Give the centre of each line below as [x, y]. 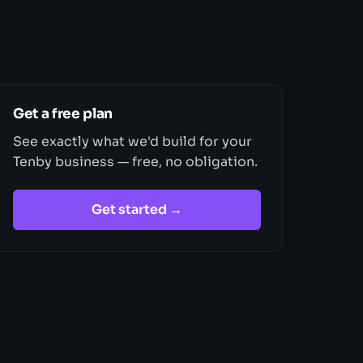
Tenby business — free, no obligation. [136, 162]
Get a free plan [63, 113]
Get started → [137, 209]
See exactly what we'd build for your [133, 141]
